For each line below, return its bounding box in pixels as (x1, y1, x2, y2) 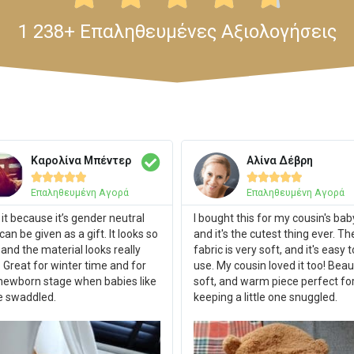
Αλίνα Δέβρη (247, 153, 313, 167)
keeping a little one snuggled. (194, 290, 337, 303)
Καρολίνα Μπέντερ (30, 153, 131, 167)
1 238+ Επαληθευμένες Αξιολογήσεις (17, 20, 337, 43)
